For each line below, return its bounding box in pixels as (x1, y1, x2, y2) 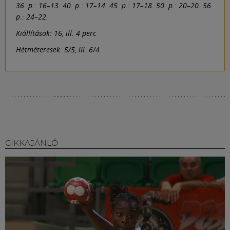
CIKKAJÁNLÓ (5, 139, 58, 147)
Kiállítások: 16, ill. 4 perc (16, 28, 96, 38)
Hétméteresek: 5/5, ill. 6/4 (16, 44, 100, 54)
